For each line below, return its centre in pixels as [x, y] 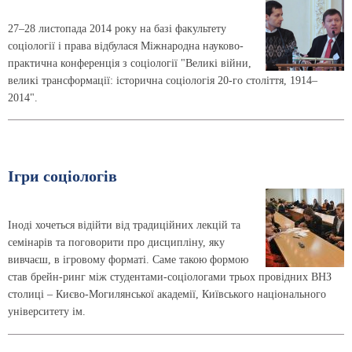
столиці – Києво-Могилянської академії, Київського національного [167, 295]
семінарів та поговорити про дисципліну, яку [116, 243]
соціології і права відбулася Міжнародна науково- [126, 46]
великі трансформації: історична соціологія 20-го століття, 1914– [163, 80]
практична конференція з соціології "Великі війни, [130, 63]
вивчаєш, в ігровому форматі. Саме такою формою [128, 260]
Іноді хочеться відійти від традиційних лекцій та [124, 225]
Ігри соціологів [62, 177]
